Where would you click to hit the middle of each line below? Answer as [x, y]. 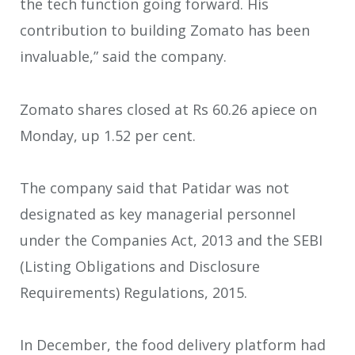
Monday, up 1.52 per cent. [108, 135]
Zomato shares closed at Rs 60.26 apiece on [168, 109]
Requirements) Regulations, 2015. [134, 292]
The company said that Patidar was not [155, 188]
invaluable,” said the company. [123, 57]
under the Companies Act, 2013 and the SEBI [171, 240]
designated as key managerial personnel [158, 214]
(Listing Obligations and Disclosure [140, 266]
